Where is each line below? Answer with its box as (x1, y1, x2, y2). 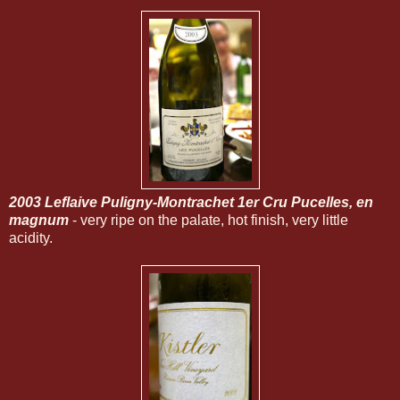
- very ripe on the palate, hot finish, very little (69, 212, 348, 228)
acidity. (9, 229, 53, 246)
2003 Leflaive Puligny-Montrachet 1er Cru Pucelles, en (9, 194, 373, 210)
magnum (9, 212, 69, 228)
